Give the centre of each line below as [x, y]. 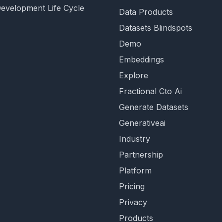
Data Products [146, 12]
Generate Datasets [154, 107]
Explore [134, 75]
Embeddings [141, 59]
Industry [135, 139]
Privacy [133, 202]
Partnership [141, 155]
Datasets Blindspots [156, 28]
